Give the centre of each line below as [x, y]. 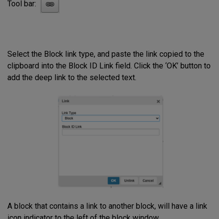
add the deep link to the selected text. [72, 78]
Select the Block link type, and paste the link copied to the [106, 54]
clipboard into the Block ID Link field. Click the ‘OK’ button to [109, 66]
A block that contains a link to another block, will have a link [107, 206]
